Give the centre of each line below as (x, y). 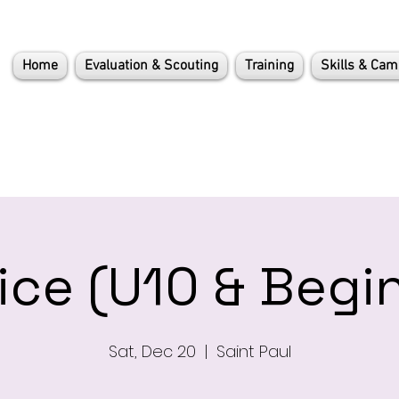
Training (269, 66)
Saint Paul (253, 351)
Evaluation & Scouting (151, 66)
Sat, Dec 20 (152, 351)
